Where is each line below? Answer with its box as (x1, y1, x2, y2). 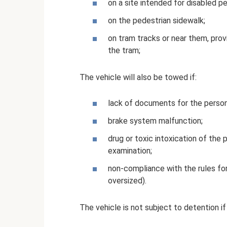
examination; (108, 146, 152, 156)
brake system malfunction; (108, 116, 203, 126)
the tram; (108, 45, 140, 55)
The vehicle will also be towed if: (80, 72, 197, 82)
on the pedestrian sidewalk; (108, 15, 205, 25)
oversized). (108, 176, 146, 186)
